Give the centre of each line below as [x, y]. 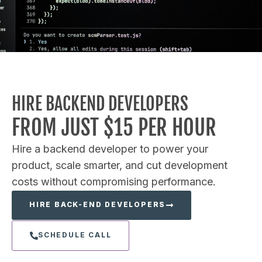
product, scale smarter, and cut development [120, 166]
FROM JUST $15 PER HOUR [114, 128]
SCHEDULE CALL [75, 235]
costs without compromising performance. [114, 182]
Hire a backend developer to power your [110, 149]
